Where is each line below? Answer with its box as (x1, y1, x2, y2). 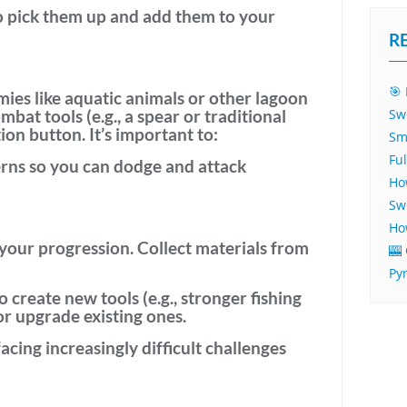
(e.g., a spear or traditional (83, 105, 286, 126)
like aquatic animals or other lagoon (31, 87, 308, 108)
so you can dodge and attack (25, 155, 246, 176)
